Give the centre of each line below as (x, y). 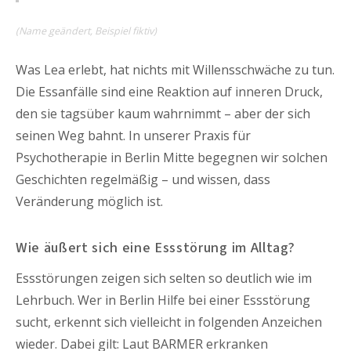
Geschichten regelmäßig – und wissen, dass (143, 179)
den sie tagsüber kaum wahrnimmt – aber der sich (163, 113)
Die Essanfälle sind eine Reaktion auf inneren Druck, (169, 91)
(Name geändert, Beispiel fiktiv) (86, 31)
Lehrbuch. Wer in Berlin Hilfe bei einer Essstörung (163, 300)
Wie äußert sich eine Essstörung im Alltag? (156, 247)
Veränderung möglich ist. (89, 201)
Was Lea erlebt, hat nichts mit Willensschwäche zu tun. (175, 69)
